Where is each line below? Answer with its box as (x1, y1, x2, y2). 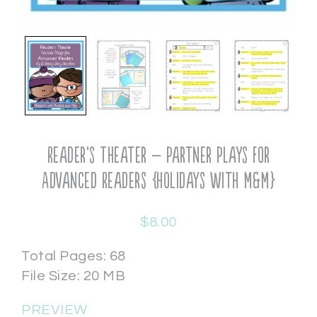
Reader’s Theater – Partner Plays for (47, 144, 270, 169)
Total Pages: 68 (21, 249, 126, 264)
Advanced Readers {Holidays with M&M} (42, 169, 275, 195)
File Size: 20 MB (21, 269, 125, 284)
